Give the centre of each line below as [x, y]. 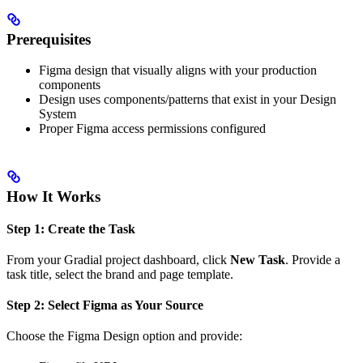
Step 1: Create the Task [71, 229]
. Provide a [313, 260]
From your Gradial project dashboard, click [118, 260]
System [58, 114]
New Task [258, 260]
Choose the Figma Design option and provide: [124, 336]
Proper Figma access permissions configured [152, 129]
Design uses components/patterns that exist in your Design [188, 100]
